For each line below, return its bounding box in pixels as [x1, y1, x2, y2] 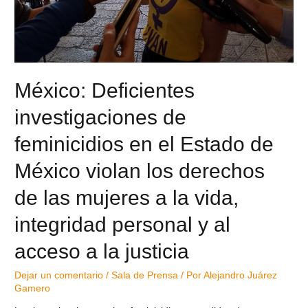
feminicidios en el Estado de [14, 132, 274, 155]
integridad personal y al [14, 212, 231, 236]
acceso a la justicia [14, 239, 190, 263]
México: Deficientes [14, 78, 195, 102]
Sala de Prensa [111, 269, 179, 280]
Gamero [14, 283, 51, 294]
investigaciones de [14, 105, 187, 129]
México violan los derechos [14, 159, 265, 182]
